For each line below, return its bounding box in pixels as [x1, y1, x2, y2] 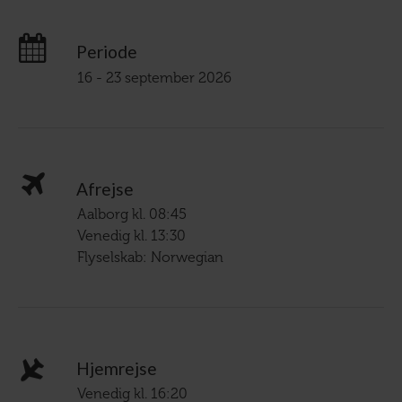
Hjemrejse [76, 358, 157, 380]
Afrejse [76, 178, 134, 199]
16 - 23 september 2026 [77, 69, 232, 86]
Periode [76, 41, 137, 63]
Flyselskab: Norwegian [77, 249, 223, 266]
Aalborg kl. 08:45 [77, 205, 187, 223]
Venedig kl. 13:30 [77, 227, 186, 244]
